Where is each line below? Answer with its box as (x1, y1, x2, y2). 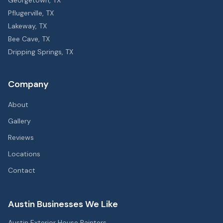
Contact (8, 166, 35, 175)
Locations (8, 149, 40, 158)
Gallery (8, 116, 31, 125)
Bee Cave (8, 34, 38, 43)
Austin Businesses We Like (8, 198, 118, 210)
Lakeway (8, 21, 35, 30)
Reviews (8, 133, 34, 142)
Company (8, 78, 49, 90)
